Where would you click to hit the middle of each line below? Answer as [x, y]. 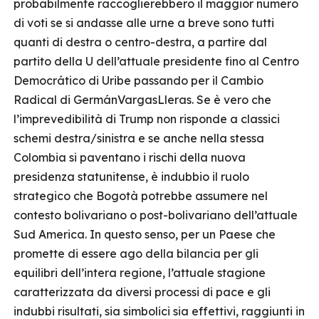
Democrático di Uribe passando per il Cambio [138, 80]
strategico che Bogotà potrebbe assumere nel [141, 196]
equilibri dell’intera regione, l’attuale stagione [140, 273]
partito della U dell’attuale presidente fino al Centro [156, 61]
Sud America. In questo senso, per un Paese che [145, 234]
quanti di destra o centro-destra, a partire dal [140, 42]
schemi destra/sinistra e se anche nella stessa [139, 138]
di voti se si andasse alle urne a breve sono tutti [144, 23]
